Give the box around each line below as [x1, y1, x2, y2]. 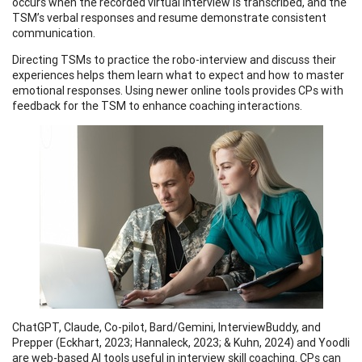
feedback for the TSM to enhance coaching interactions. [12, 98, 302, 113]
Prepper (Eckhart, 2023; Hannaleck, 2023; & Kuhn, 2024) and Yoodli [12, 335, 350, 350]
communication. [12, 25, 95, 40]
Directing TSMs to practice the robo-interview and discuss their [12, 52, 336, 67]
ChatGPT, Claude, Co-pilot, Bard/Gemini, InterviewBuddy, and [12, 319, 321, 335]
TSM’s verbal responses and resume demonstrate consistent [12, 10, 326, 25]
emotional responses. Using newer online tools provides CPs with [12, 82, 343, 98]
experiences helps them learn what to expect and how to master [12, 67, 344, 82]
